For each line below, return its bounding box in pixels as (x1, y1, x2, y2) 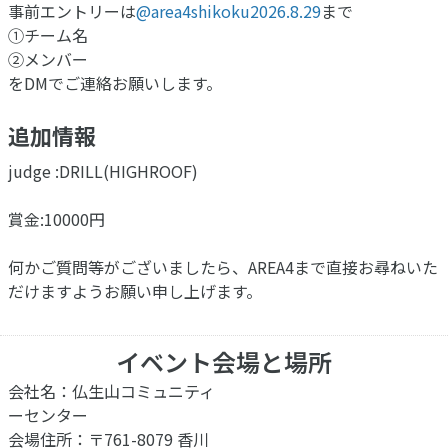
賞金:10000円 (8, 206, 105, 231)
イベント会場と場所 (116, 343, 332, 379)
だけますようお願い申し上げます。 (8, 278, 262, 303)
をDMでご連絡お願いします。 (8, 70, 222, 95)
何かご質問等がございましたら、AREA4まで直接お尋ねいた (8, 254, 438, 279)
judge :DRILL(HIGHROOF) (8, 158, 198, 183)
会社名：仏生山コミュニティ (8, 378, 215, 403)
